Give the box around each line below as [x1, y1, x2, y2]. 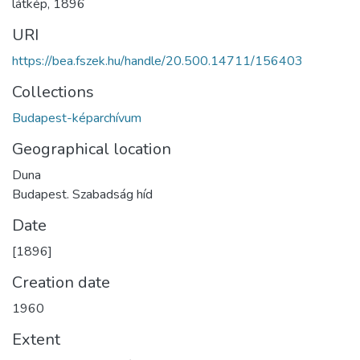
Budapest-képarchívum [12, 109, 141, 128]
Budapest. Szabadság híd [12, 186, 153, 204]
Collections [12, 81, 94, 104]
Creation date [12, 272, 110, 294]
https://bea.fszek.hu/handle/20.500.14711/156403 [12, 52, 303, 71]
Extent [12, 329, 60, 351]
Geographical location [12, 138, 171, 161]
